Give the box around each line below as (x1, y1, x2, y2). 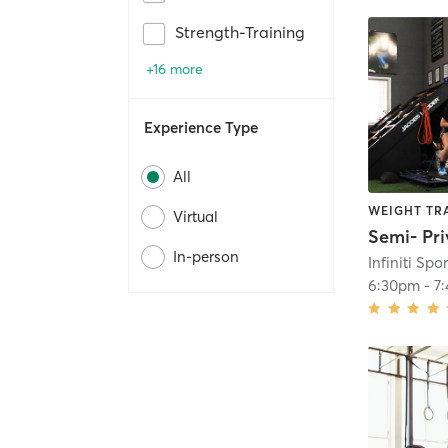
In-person (173, 247, 239, 267)
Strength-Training (175, 22, 305, 43)
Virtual (173, 207, 218, 227)
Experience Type (144, 118, 258, 138)
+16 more (146, 60, 203, 79)
